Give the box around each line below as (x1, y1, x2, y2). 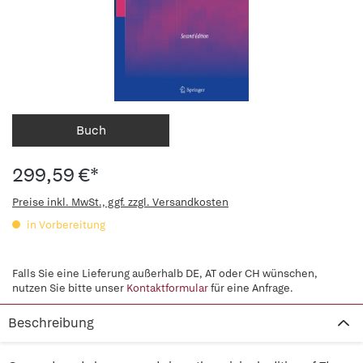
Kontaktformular (126, 281, 208, 295)
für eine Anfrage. (208, 281, 293, 295)
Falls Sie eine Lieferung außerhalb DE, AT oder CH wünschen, (12, 267, 318, 280)
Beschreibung (8, 314, 94, 331)
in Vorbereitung (24, 218, 105, 232)
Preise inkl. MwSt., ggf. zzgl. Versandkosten (12, 195, 228, 209)
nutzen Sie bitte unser (12, 281, 126, 295)
